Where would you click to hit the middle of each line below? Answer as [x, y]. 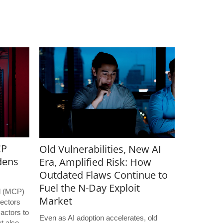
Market [56, 201]
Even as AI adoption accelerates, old [98, 218]
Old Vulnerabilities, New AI [100, 149]
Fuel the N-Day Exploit [89, 188]
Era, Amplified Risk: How [95, 162]
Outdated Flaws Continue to [103, 175]
